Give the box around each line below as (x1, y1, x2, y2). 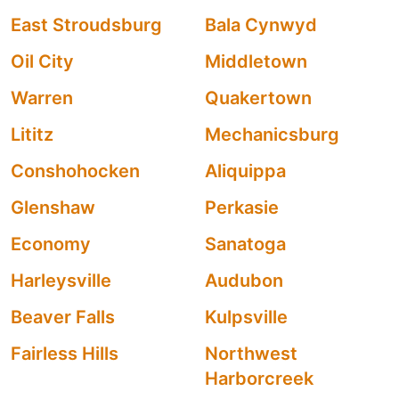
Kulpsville (205, 306, 288, 328)
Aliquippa (205, 160, 286, 182)
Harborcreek (205, 368, 313, 389)
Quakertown (205, 87, 312, 109)
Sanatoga (205, 233, 286, 255)
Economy (11, 233, 91, 255)
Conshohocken (11, 160, 140, 182)
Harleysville (11, 270, 111, 291)
